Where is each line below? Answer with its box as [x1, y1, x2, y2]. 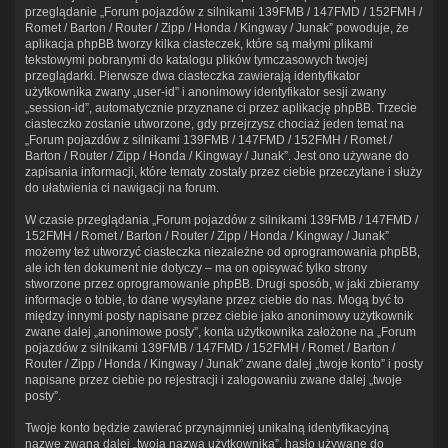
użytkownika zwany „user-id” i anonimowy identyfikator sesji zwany [25, 84, 386, 99]
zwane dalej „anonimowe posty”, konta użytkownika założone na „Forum [25, 324, 416, 339]
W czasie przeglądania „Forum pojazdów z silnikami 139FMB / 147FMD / [25, 212, 418, 227]
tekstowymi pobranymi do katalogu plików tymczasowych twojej [25, 52, 368, 67]
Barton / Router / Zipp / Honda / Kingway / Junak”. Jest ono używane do [25, 148, 409, 163]
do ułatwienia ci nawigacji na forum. [25, 180, 219, 195]
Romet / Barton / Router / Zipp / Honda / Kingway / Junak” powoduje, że [25, 20, 409, 35]
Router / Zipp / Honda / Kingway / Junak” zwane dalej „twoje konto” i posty [25, 356, 423, 371]
